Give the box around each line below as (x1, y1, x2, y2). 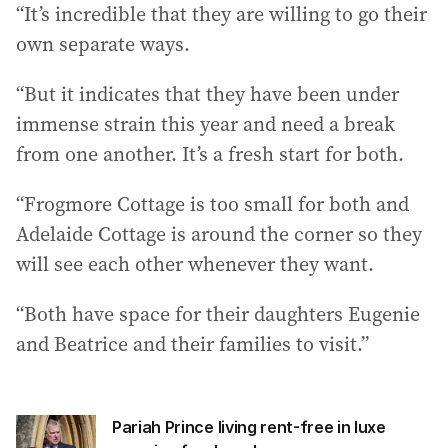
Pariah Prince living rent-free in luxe (112, 417, 386, 438)
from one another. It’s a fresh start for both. (16, 140, 404, 169)
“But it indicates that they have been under (16, 80, 399, 109)
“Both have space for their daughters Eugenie (16, 300, 420, 329)
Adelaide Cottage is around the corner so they (16, 220, 422, 249)
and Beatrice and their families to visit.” (16, 330, 369, 359)
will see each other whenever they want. (16, 250, 374, 279)
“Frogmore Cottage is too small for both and (16, 190, 409, 219)
